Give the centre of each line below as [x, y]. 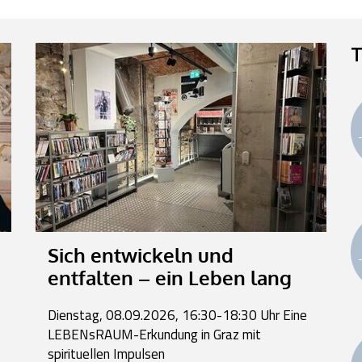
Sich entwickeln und [141, 255]
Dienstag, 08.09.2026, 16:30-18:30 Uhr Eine [177, 315]
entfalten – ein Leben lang [170, 278]
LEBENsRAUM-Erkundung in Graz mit [154, 334]
